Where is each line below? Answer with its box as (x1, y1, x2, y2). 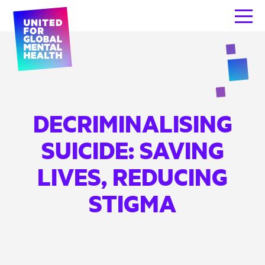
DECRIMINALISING (33, 108, 232, 139)
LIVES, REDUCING (37, 161, 228, 192)
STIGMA (89, 188, 176, 219)
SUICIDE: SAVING (41, 134, 224, 166)
